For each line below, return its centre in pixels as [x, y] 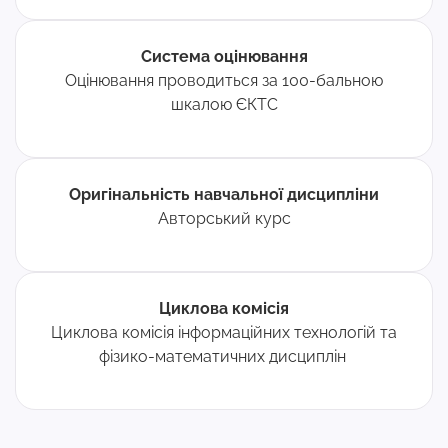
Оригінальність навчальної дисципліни [224, 194]
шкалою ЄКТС [224, 104]
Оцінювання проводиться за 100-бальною [224, 80]
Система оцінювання [224, 56]
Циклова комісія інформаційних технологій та [224, 332]
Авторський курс [224, 218]
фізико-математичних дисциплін [224, 356]
